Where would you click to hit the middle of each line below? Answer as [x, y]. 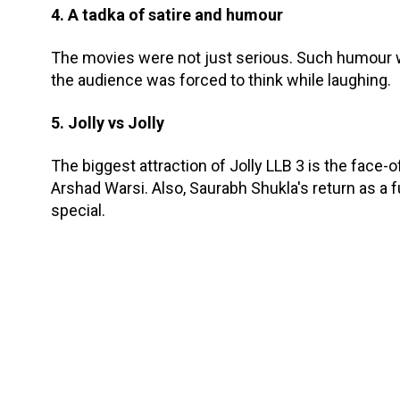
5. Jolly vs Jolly [108, 122]
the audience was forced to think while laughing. [221, 79]
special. [78, 210]
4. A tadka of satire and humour [167, 14]
